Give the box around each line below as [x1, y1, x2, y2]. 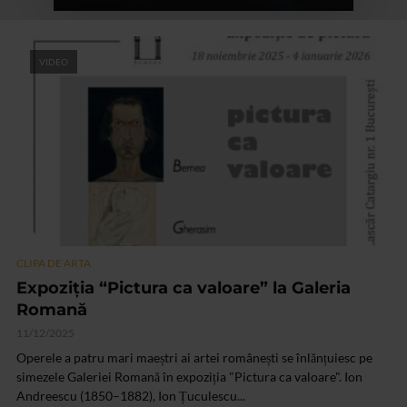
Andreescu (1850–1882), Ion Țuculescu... [16, 388, 245, 404]
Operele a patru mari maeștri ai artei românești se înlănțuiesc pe [16, 350, 372, 366]
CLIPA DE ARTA [16, 256, 91, 271]
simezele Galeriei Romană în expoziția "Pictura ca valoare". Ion [16, 369, 362, 385]
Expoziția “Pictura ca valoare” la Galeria [16, 278, 351, 299]
